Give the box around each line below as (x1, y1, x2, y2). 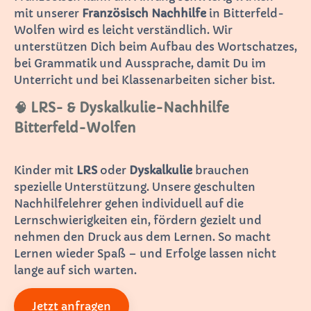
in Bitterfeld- (206, 6, 284, 20)
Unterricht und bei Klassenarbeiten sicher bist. (14, 72, 275, 87)
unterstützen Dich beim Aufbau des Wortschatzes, (14, 39, 297, 53)
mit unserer (14, 6, 82, 20)
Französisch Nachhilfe (82, 6, 206, 20)
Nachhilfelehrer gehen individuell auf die (14, 196, 244, 210)
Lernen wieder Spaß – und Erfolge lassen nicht (14, 246, 276, 260)
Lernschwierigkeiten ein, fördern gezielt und (14, 212, 262, 227)
